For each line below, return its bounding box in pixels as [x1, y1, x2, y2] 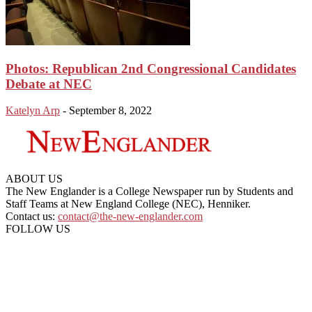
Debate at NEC [6, 76, 92, 91]
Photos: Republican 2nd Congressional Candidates [6, 61, 296, 76]
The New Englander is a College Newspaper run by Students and [6, 185, 293, 198]
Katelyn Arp [6, 104, 60, 117]
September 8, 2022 [69, 104, 152, 117]
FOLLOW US [6, 223, 70, 235]
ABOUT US [6, 173, 63, 185]
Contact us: [6, 210, 58, 223]
